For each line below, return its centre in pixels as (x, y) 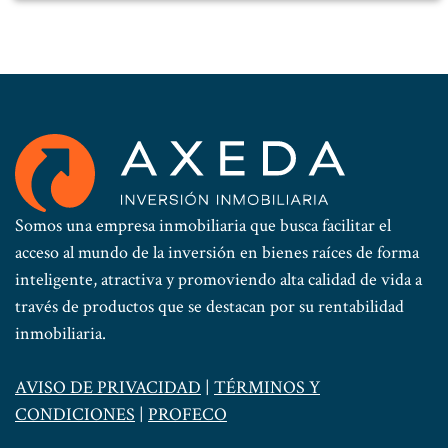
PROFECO (187, 414)
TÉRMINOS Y (267, 387)
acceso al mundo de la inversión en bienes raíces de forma (217, 252)
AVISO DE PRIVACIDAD (108, 387)
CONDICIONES (75, 414)
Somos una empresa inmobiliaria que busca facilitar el (203, 225)
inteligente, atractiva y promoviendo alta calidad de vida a (218, 279)
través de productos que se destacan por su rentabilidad (209, 306)
